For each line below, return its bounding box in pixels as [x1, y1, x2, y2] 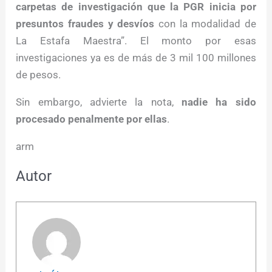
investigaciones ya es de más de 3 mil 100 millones [16, 52, 256, 64]
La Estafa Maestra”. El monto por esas [16, 35, 256, 47]
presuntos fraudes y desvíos [16, 18, 155, 30]
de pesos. [16, 69, 61, 81]
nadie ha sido [173, 96, 256, 109]
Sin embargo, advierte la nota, [16, 96, 174, 109]
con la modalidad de [154, 18, 256, 30]
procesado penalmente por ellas [16, 113, 168, 126]
